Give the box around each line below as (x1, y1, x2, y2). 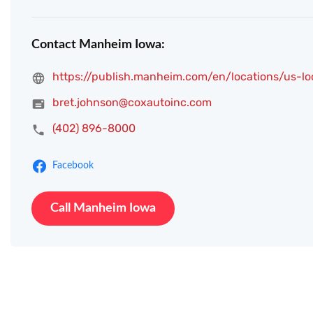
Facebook (52, 161, 94, 171)
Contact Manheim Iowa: (31, 38, 165, 52)
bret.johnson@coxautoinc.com (52, 96, 212, 110)
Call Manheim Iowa (50, 202, 156, 215)
